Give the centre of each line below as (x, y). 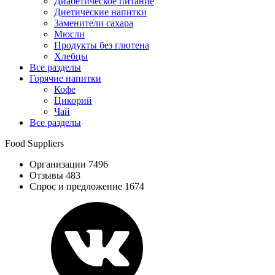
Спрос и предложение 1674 (87, 186)
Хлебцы (71, 56)
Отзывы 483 (55, 175)
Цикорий (73, 100)
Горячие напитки (65, 78)
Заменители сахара (94, 23)
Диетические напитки (100, 12)
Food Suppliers (34, 143)
